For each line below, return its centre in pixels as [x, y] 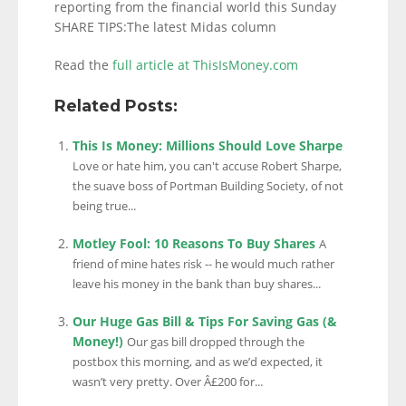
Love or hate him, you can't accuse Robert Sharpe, [207, 166]
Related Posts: [116, 106]
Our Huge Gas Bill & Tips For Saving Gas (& [205, 321]
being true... [104, 206]
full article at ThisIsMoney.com [205, 65]
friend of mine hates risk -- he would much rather [203, 264]
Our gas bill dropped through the [216, 342]
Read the [83, 65]
